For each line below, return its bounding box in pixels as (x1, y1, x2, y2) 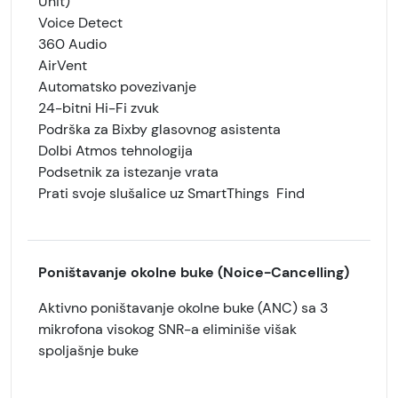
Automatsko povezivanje (38, 77, 196, 96)
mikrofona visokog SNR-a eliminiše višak (38, 320, 297, 338)
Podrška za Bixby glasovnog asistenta (38, 120, 281, 139)
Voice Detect (38, 13, 123, 32)
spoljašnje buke (38, 341, 139, 360)
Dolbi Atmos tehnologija (38, 141, 193, 160)
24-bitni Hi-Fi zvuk (38, 99, 159, 117)
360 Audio (38, 35, 107, 53)
